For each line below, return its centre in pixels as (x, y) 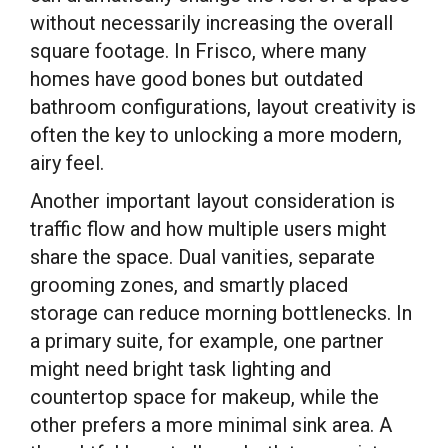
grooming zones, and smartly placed (189, 285)
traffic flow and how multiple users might (208, 229)
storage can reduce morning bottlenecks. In (221, 313)
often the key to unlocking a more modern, (216, 135)
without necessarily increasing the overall (211, 23)
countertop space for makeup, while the (204, 397)
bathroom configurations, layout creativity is (223, 107)
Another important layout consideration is (212, 201)
